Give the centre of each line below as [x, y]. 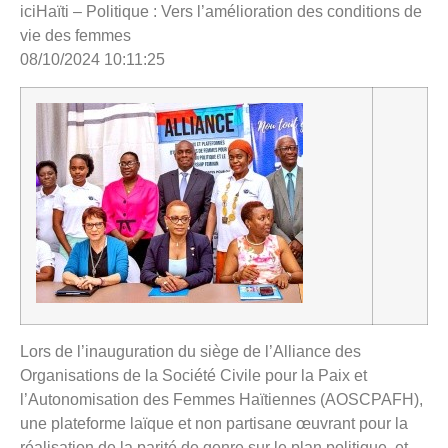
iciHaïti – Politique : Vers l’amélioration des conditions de [221, 12]
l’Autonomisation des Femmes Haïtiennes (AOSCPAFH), [221, 399]
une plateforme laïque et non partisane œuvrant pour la [214, 423]
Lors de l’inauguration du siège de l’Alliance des [190, 351]
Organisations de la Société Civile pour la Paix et [193, 375]
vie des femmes [75, 36]
